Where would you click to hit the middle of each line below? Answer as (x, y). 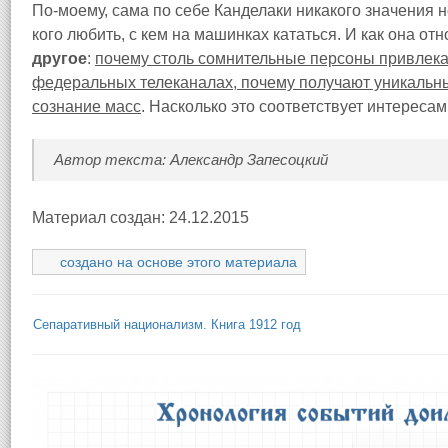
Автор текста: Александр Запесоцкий (191, 159)
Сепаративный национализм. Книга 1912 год (167, 324)
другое (59, 58)
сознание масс (86, 106)
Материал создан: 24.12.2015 (140, 217)
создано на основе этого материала (178, 262)
